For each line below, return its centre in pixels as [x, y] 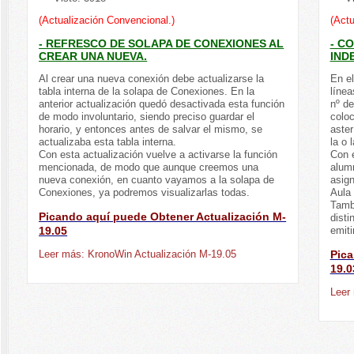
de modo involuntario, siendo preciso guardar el [147, 117]
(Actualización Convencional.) [107, 21]
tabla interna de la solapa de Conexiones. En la [147, 92]
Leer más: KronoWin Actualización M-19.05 [138, 254]
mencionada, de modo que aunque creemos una [149, 168]
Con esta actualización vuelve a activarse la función [158, 155]
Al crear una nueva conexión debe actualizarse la [152, 79]
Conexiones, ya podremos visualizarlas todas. [148, 193]
